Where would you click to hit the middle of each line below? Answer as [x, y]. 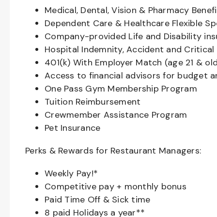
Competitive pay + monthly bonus [116, 186]
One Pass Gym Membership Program [121, 89]
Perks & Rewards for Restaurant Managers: [113, 151]
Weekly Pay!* [71, 173]
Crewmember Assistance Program [116, 115]
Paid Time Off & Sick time [98, 200]
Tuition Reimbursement [93, 102]
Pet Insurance [73, 128]
